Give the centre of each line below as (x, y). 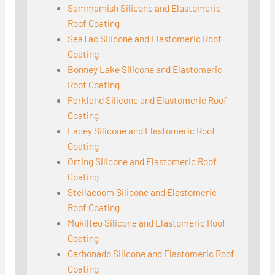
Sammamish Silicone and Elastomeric (145, 8)
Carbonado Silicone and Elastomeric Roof (151, 254)
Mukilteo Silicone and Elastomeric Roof (147, 223)
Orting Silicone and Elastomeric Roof (142, 161)
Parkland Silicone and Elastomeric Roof (148, 100)
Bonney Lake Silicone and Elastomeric (145, 69)
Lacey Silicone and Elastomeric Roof (142, 131)
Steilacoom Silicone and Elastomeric (142, 192)
